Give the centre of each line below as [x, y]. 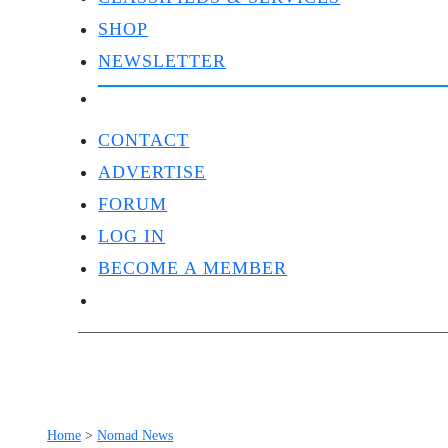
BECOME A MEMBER [193, 268]
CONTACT [144, 140]
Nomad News [135, 435]
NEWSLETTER [162, 61]
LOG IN [132, 236]
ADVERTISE [152, 172]
